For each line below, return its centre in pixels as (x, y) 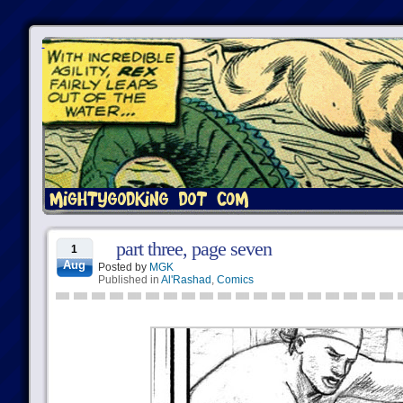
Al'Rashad (186, 280)
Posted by (123, 267)
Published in (129, 280)
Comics (235, 280)
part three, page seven (193, 249)
